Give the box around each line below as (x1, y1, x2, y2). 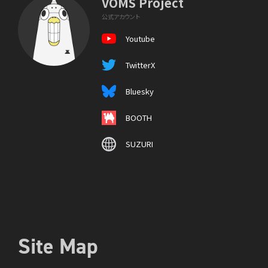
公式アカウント (102, 12, 140, 21)
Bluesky (126, 86, 154, 97)
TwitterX (126, 59, 155, 71)
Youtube (126, 33, 155, 44)
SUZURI (126, 138, 153, 150)
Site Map (18, 232, 98, 261)
